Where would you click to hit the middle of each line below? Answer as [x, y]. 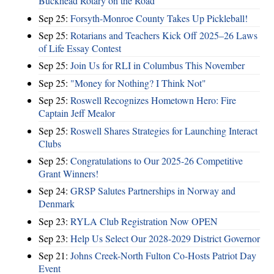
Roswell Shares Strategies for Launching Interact [164, 130]
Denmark [57, 204]
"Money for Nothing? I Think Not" [138, 83]
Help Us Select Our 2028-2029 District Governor [165, 238]
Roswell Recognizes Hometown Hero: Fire [153, 100]
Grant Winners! [68, 173]
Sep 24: [54, 191]
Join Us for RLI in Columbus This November [157, 65]
